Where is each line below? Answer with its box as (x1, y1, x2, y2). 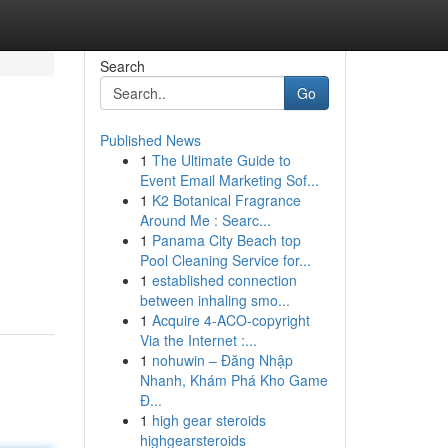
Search (99, 56, 145, 76)
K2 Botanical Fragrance (151, 190, 301, 210)
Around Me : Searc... (139, 210, 271, 230)
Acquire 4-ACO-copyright (151, 310, 310, 330)
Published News (99, 130, 201, 150)
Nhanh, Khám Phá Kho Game (139, 370, 328, 390)
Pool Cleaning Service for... (139, 250, 311, 270)
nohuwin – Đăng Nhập (151, 350, 293, 370)
